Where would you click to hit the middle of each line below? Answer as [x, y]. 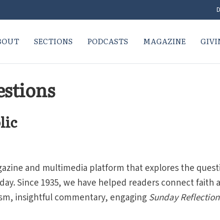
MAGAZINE [164, 41]
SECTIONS [53, 41]
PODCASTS [108, 41]
